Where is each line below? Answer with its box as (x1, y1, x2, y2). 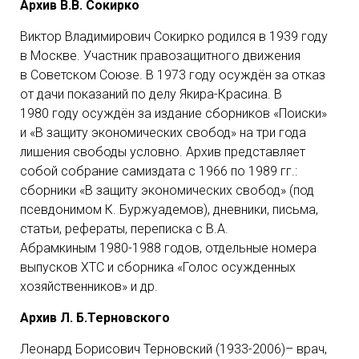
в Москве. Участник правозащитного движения (20, 48, 301, 63)
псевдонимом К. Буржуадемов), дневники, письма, (20, 202, 318, 217)
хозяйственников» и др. (20, 279, 158, 294)
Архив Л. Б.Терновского (20, 310, 170, 325)
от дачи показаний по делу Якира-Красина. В (20, 87, 282, 102)
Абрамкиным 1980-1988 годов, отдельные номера (20, 240, 317, 256)
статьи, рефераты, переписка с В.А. (20, 221, 228, 236)
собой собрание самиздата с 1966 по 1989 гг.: (20, 163, 297, 179)
